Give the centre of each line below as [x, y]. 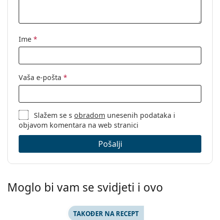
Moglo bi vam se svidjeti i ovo [85, 188]
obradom [90, 115]
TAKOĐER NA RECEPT [106, 213]
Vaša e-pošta [41, 78]
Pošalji [110, 144]
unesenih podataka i [140, 115]
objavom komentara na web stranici [79, 125]
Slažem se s [54, 115]
